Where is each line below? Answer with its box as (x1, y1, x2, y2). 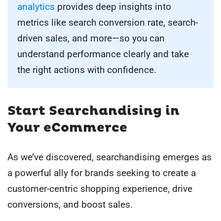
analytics (17, 1, 55, 13)
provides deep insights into (55, 1, 171, 13)
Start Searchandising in (7, 103, 180, 119)
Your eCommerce (7, 120, 127, 136)
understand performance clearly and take (17, 48, 189, 60)
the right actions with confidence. (17, 64, 156, 76)
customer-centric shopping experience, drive (7, 183, 192, 194)
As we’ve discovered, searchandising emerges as (7, 151, 212, 163)
